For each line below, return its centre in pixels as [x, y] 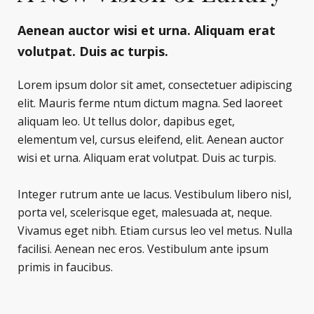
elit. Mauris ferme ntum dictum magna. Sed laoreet [150, 103]
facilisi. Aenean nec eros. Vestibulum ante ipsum [143, 249]
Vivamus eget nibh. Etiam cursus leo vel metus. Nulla [155, 231]
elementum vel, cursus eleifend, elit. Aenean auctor [151, 140]
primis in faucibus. [65, 267]
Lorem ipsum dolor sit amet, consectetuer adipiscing [155, 85]
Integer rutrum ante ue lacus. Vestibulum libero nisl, [155, 194]
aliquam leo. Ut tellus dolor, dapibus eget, [126, 122]
